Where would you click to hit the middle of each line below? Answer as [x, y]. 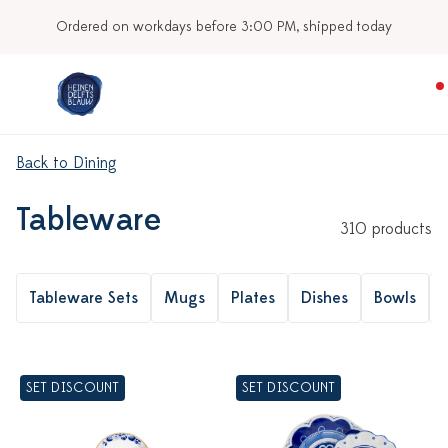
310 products [386, 229]
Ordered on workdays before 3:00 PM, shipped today [224, 26]
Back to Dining [66, 163]
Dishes [324, 298]
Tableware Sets [83, 298]
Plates [253, 298]
